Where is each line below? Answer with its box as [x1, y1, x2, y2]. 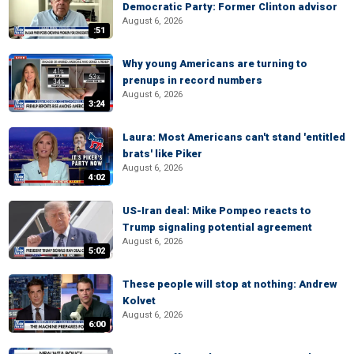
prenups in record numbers [122, 74, 262, 86]
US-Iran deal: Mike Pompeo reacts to [122, 205, 311, 217]
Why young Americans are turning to [122, 58, 307, 70]
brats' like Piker [122, 148, 202, 160]
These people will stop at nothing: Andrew [122, 278, 337, 290]
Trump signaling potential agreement [122, 221, 312, 233]
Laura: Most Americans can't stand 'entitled [122, 131, 345, 143]
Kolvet [122, 295, 156, 307]
